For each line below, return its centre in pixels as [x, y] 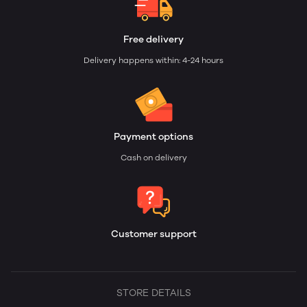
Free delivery [153, 39]
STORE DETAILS [153, 293]
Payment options [153, 137]
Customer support [153, 234]
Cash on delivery [153, 158]
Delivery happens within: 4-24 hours [153, 60]
